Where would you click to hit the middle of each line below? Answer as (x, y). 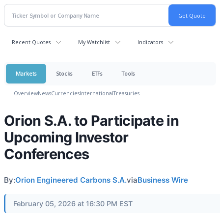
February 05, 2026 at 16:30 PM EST (73, 204)
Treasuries (126, 93)
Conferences (47, 154)
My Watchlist (94, 42)
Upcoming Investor (66, 137)
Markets (26, 73)
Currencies (65, 93)
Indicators (150, 42)
